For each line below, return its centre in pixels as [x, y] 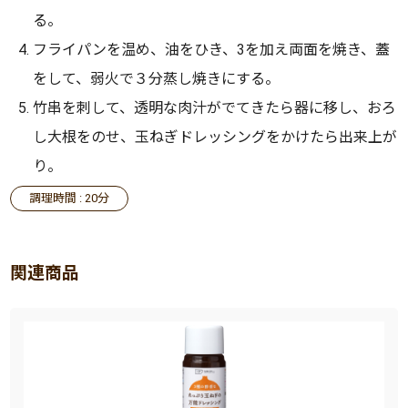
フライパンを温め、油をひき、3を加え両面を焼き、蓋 [212, 49]
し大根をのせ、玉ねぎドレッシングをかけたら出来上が [215, 137]
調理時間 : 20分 [70, 198]
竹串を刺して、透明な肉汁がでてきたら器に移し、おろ [215, 107]
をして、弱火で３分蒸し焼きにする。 [157, 78]
